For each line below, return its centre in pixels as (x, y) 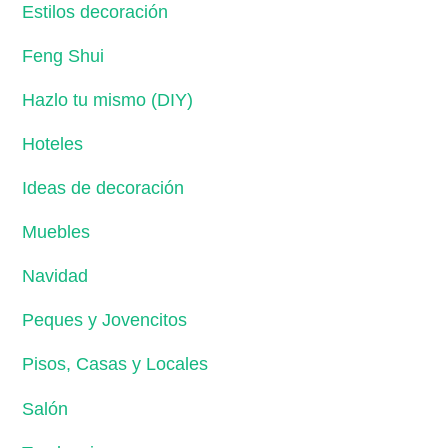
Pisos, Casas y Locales (115, 364)
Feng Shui (63, 56)
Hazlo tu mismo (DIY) (108, 100)
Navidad (55, 276)
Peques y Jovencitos (105, 320)
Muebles (56, 232)
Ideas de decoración (103, 188)
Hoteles (53, 144)
